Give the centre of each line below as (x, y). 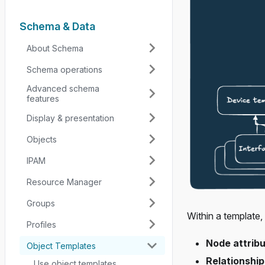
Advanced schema (63, 88)
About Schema (55, 48)
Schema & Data (57, 26)
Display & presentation (70, 118)
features (43, 98)
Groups (41, 203)
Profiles (41, 224)
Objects (42, 139)
